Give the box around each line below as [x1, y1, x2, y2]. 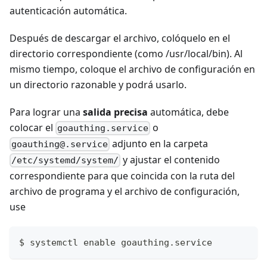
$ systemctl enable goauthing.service [19, 237, 212, 249]
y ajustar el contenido [120, 153, 221, 166]
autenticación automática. [10, 4, 127, 17]
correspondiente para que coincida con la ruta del [10, 169, 235, 183]
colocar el [10, 120, 55, 134]
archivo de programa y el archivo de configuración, [10, 185, 240, 198]
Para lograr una [10, 105, 83, 119]
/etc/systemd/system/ [11, 155, 119, 166]
